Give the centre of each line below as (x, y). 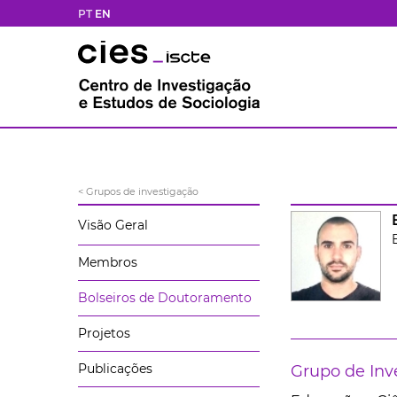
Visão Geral (113, 225)
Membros (108, 262)
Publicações (115, 369)
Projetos (104, 333)
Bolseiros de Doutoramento (165, 298)
